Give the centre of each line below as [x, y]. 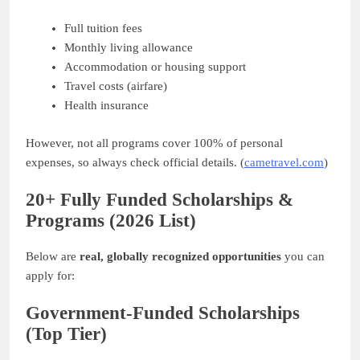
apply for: [50, 275]
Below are [53, 256]
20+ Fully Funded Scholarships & [160, 200]
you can [303, 256]
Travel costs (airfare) [115, 86]
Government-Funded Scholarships [163, 313]
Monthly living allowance [128, 48]
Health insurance [106, 106]
